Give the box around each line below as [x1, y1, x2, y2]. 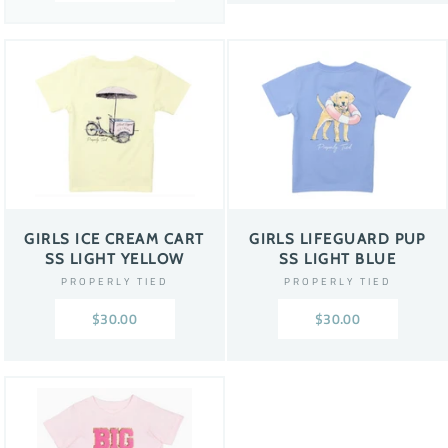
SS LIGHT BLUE [278, 250, 397, 268]
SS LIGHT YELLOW [44, 250, 185, 268]
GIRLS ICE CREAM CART [24, 230, 205, 248]
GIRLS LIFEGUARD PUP [249, 230, 426, 248]
